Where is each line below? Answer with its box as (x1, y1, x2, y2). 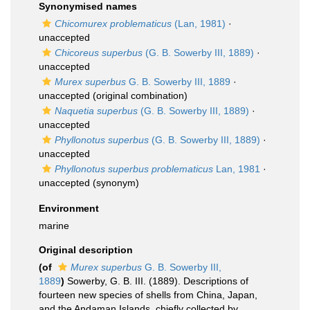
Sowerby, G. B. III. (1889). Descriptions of (67, 275, 248, 286)
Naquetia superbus (55, 105, 138, 116)
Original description (39, 244, 133, 255)
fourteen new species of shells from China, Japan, (39, 289, 257, 300)
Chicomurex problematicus (55, 18, 172, 29)
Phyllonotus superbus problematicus (55, 163, 213, 174)
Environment (39, 203, 99, 214)
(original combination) (90, 90, 188, 101)
